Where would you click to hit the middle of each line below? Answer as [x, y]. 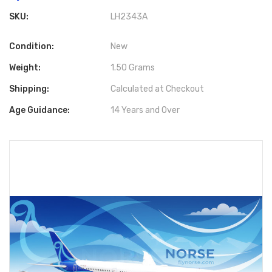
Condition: [32, 47]
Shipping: [29, 89]
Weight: [25, 68]
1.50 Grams [133, 68]
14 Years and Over [145, 110]
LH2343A [129, 17]
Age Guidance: [39, 110]
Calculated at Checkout [158, 89]
